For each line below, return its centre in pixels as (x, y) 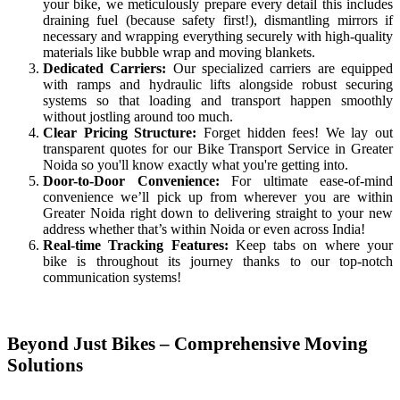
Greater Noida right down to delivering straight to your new (218, 213)
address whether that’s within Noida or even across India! (204, 229)
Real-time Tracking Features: (136, 246)
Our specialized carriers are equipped (280, 69)
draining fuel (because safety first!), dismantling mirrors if (218, 21)
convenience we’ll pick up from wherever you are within (218, 197)
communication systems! (112, 278)
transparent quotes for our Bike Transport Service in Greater (218, 149)
